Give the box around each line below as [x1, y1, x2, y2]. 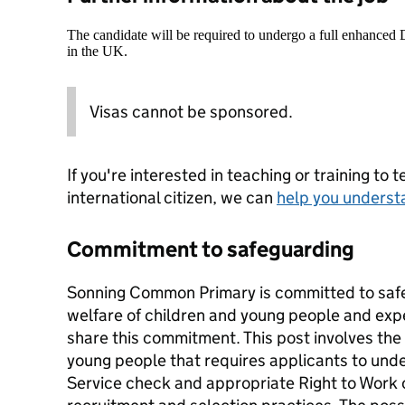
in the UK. [67, 43, 127, 59]
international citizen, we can [67, 187, 277, 208]
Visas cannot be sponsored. [89, 101, 293, 122]
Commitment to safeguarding [67, 236, 354, 262]
